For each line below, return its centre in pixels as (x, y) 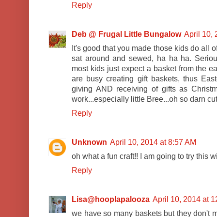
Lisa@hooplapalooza (111, 200)
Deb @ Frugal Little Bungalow (126, 34)
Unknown (89, 142)
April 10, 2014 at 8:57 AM (153, 142)
